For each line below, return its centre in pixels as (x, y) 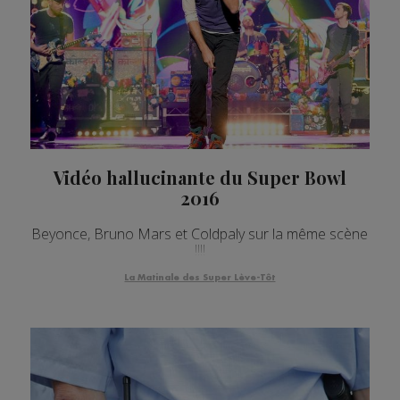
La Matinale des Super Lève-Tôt (200, 278)
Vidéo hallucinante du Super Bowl (200, 178)
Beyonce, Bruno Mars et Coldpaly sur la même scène (200, 234)
